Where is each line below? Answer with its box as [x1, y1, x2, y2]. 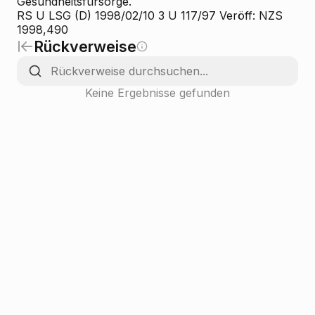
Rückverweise [34, 37, 136, 56]
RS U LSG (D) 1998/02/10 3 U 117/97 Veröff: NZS [17, 8, 283, 22]
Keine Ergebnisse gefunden [85, 86, 230, 100]
